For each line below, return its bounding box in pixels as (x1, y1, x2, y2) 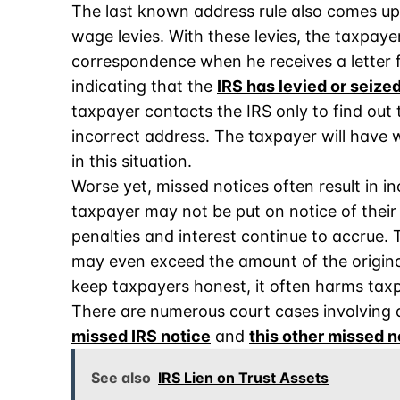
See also (91, 369, 151, 387)
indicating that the (71, 77, 217, 96)
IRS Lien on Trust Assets (158, 369, 329, 387)
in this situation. (71, 152, 192, 171)
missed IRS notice (71, 327, 211, 346)
